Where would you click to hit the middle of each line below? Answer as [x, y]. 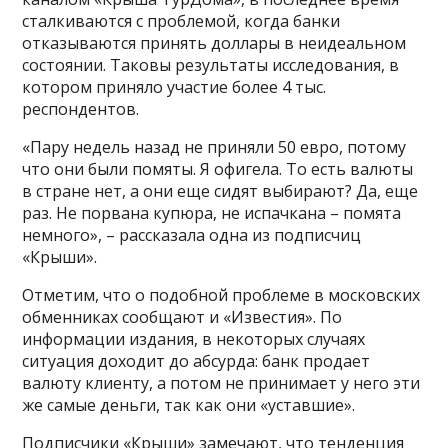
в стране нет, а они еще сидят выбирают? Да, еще [220, 190]
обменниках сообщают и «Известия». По [182, 316]
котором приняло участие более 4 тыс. [174, 86]
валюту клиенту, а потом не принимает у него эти [221, 382]
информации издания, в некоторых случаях [194, 338]
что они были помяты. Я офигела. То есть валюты [218, 168]
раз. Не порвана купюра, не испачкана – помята [212, 212]
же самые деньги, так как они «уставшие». [191, 404]
